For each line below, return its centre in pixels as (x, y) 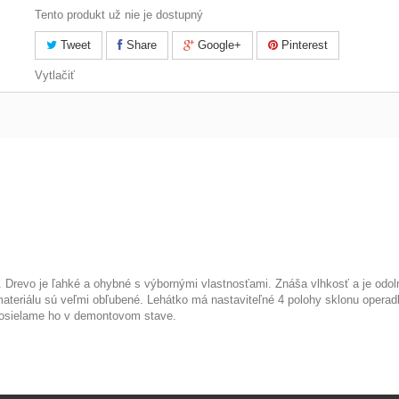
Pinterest (302, 45)
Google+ (217, 45)
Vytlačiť (54, 75)
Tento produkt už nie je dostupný (118, 15)
